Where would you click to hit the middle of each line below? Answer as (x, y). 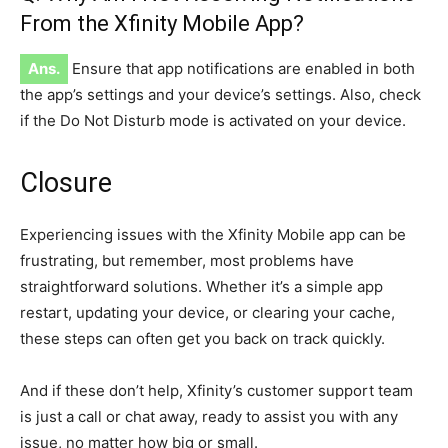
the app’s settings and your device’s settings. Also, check (220, 95)
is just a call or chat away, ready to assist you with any (209, 417)
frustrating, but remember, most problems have (187, 261)
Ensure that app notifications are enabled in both (241, 69)
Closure (66, 183)
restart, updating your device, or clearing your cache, (207, 313)
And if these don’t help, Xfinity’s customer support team (216, 391)
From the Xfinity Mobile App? (162, 24)
